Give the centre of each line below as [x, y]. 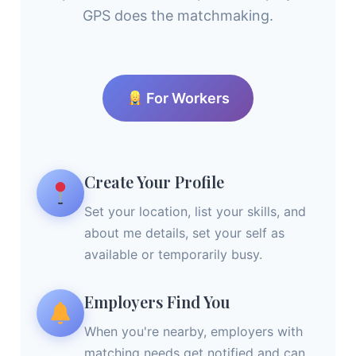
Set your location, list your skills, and [195, 211]
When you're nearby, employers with [193, 331]
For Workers [186, 98]
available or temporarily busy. [173, 254]
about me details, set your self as [184, 232]
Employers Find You [157, 301]
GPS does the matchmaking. [178, 15]
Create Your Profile [154, 181]
